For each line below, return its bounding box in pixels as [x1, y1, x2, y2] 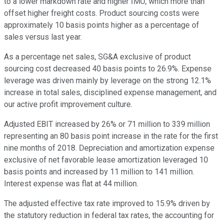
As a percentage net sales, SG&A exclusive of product [4, 52, 191, 62]
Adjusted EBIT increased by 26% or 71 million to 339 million [4, 119, 210, 129]
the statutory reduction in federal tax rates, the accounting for [4, 211, 214, 221]
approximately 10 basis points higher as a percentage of [4, 20, 199, 30]
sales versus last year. [4, 32, 82, 42]
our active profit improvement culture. [4, 100, 132, 110]
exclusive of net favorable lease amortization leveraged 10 [4, 155, 208, 165]
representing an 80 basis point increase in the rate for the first [4, 131, 218, 141]
